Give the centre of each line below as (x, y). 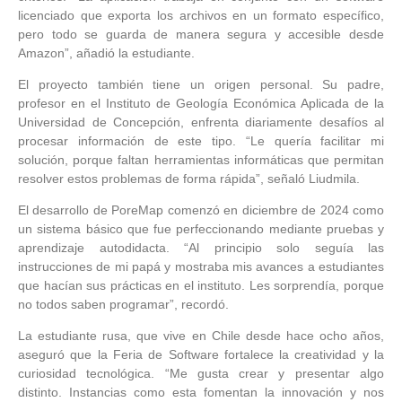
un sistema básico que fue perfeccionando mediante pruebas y (201, 229)
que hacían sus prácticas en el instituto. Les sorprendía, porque (201, 286)
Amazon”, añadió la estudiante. (106, 53)
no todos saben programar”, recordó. (123, 305)
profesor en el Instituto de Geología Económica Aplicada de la (201, 104)
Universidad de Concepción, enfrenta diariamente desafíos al (201, 122)
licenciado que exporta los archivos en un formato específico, (201, 16)
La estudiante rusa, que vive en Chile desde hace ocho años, (201, 336)
